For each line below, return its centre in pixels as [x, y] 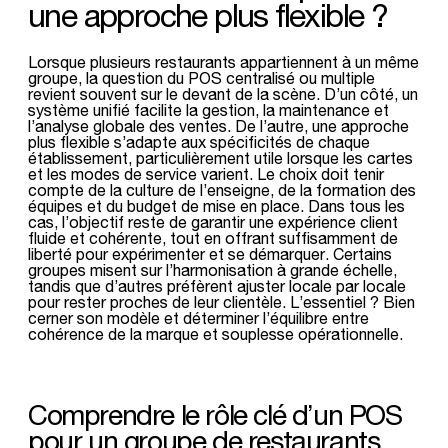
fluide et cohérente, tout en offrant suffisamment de [213, 237]
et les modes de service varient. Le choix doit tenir [206, 173]
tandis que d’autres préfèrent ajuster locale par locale [217, 285]
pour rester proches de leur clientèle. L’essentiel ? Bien [221, 301]
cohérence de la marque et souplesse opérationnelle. [215, 333]
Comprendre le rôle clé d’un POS [215, 414]
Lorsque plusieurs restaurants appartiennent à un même [223, 61]
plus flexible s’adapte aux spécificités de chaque [199, 141]
